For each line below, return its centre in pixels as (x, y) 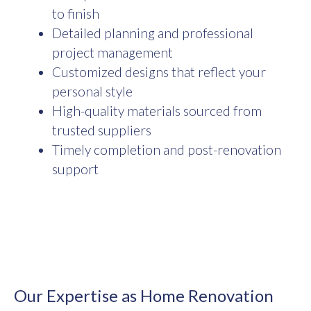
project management (114, 53)
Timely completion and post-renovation (167, 150)
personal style (94, 92)
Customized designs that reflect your (159, 72)
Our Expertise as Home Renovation (144, 296)
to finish (77, 14)
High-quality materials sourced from (157, 111)
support (75, 169)
